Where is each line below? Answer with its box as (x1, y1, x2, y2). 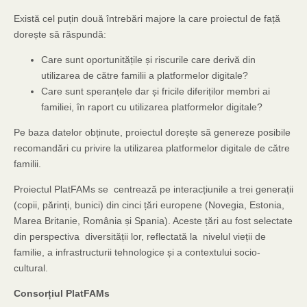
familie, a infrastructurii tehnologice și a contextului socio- (14, 247, 260, 258)
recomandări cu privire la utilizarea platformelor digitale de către (14, 143, 290, 153)
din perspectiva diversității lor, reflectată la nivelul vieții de (14, 231, 266, 242)
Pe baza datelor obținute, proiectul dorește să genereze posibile (14, 127, 291, 138)
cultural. (14, 262, 48, 273)
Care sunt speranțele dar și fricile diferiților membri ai (41, 86, 270, 97)
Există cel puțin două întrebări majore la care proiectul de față (14, 13, 280, 24)
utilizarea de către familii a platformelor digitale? (41, 70, 248, 81)
